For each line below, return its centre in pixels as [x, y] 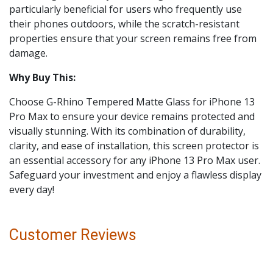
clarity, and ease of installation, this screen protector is [134, 146]
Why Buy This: [42, 77]
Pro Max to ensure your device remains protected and [132, 116]
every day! [32, 190]
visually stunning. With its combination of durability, [127, 131]
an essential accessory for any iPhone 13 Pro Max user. [135, 160]
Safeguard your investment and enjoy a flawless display [135, 175]
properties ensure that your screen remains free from [133, 38]
